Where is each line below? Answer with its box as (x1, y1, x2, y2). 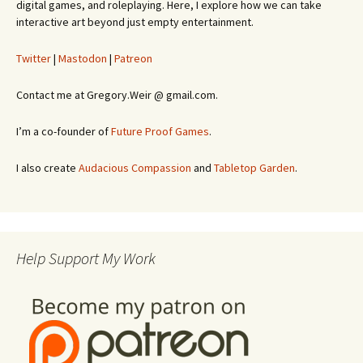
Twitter (16, 51, 51, 66)
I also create (16, 160, 79, 175)
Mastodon (58, 51, 107, 66)
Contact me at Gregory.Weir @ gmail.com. (16, 88, 218, 102)
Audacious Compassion (79, 160, 191, 175)
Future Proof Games (111, 124, 209, 139)
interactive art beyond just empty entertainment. (16, 15, 254, 29)
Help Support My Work (16, 248, 156, 268)
